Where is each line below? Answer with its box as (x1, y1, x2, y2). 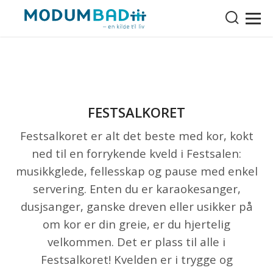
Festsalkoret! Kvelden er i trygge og (40, 252, 233, 267)
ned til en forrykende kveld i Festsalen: (32, 146, 241, 161)
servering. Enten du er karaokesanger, (32, 181, 241, 196)
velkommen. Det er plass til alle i (48, 234, 225, 249)
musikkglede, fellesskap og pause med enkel (15, 163, 258, 179)
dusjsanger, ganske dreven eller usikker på (20, 199, 253, 214)
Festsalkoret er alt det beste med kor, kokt (19, 128, 253, 143)
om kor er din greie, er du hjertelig (43, 216, 230, 232)
